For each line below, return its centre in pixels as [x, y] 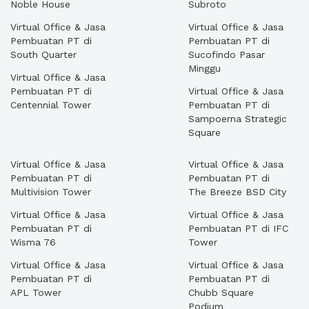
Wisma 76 [33, 242]
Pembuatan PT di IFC [238, 228]
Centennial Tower [51, 105]
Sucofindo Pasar [227, 54]
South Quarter [43, 54]
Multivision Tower [51, 192]
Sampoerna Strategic [238, 119]
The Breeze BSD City [237, 192]
